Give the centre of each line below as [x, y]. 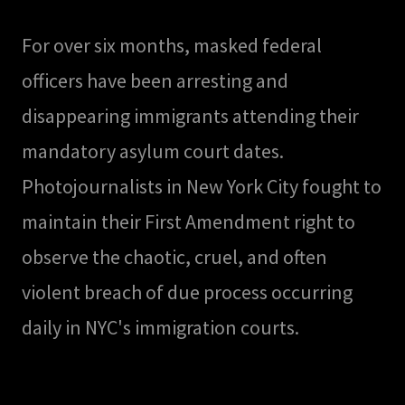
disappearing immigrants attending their [190, 116]
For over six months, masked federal [172, 46]
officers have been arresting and [155, 81]
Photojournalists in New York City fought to [202, 187]
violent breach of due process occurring [187, 292]
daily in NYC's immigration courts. [160, 328]
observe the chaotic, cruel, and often [174, 257]
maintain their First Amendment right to [188, 222]
